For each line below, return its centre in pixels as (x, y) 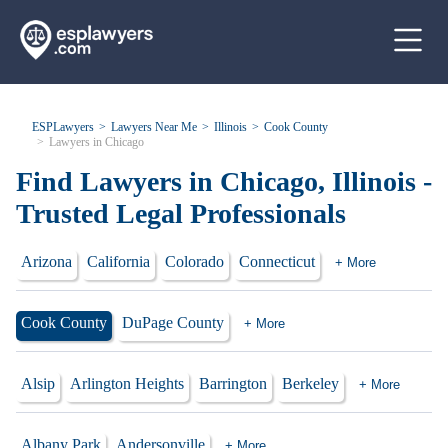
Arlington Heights (127, 383)
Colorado (194, 261)
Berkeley (310, 383)
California (118, 261)
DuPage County (173, 322)
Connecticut (277, 261)
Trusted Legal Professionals (181, 213)
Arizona (46, 261)
